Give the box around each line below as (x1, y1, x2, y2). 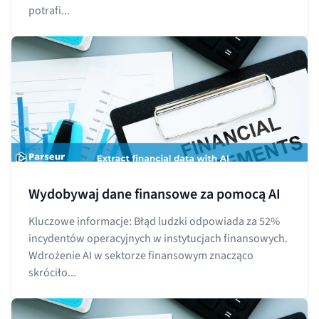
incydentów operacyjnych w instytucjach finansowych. (28, 230, 288, 246)
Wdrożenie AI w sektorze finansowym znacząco (28, 247, 253, 263)
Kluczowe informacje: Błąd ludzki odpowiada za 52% (28, 213, 280, 229)
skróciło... (28, 264, 76, 281)
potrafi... (28, 2, 70, 19)
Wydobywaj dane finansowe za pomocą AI (28, 184, 281, 204)
